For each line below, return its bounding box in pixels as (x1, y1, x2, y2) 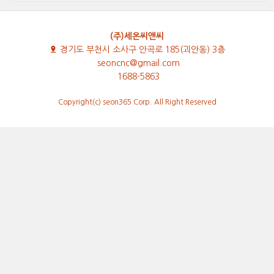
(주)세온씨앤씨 (110, 32, 164, 40)
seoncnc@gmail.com (97, 59, 180, 67)
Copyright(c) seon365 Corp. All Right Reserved (57, 98, 217, 106)
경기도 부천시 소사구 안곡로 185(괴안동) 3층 (57, 45, 225, 54)
